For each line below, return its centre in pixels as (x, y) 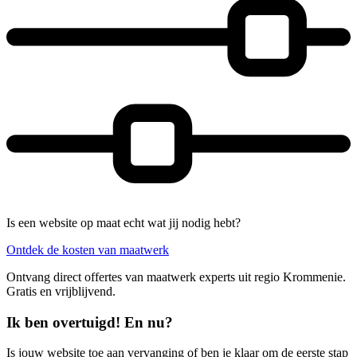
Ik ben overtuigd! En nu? (90, 322)
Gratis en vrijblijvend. (61, 291)
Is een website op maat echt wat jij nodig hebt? (124, 222)
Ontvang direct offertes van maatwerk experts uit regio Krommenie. (176, 277)
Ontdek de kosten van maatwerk (88, 249)
